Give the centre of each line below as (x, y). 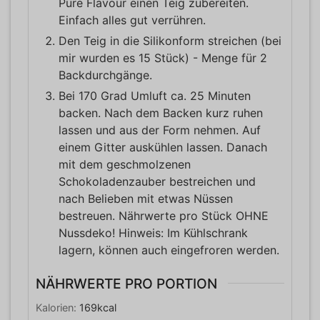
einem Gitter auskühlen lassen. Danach (163, 147)
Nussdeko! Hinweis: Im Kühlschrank (153, 232)
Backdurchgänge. (105, 75)
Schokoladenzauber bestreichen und (157, 181)
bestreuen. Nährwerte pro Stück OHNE (164, 215)
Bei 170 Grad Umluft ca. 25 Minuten (155, 95)
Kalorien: (57, 307)
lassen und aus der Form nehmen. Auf (160, 130)
